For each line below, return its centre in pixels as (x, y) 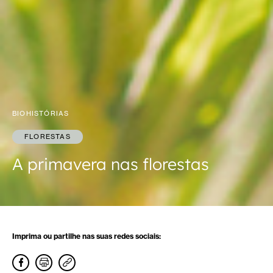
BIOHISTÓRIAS (41, 113)
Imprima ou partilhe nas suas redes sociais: (87, 236)
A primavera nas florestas (111, 164)
